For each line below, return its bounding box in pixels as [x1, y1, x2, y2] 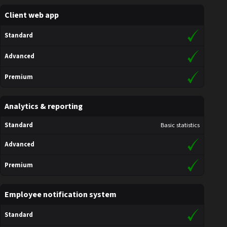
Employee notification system [5, 189, 117, 201]
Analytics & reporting [5, 101, 83, 112]
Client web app [5, 10, 59, 21]
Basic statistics [161, 121, 200, 130]
